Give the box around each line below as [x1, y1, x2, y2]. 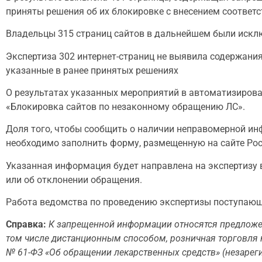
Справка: [6, 219, 46, 230]
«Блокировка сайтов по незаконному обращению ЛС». [6, 101, 245, 112]
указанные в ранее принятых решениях [6, 64, 178, 76]
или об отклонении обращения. [6, 174, 142, 185]
